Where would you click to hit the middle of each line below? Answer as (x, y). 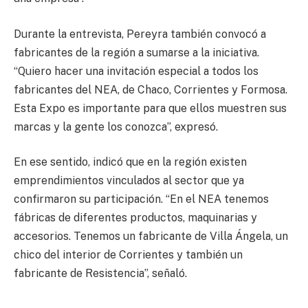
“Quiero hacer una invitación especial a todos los (136, 71)
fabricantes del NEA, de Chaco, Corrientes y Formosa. (151, 89)
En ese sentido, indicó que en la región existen (130, 162)
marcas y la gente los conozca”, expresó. (116, 126)
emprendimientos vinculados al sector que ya (129, 181)
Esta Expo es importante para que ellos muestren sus (150, 108)
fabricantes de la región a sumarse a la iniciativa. (136, 52)
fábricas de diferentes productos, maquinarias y (135, 218)
